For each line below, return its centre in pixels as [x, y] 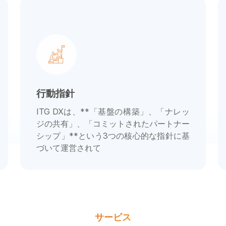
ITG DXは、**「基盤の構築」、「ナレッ [113, 111]
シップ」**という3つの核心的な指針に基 [113, 135]
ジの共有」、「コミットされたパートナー [113, 123]
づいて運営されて [68, 148]
